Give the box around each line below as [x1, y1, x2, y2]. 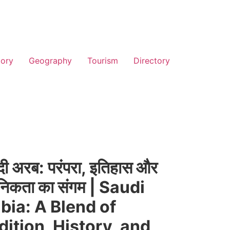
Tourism [87, 55, 118, 66]
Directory [133, 55, 170, 66]
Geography [29, 55, 72, 66]
